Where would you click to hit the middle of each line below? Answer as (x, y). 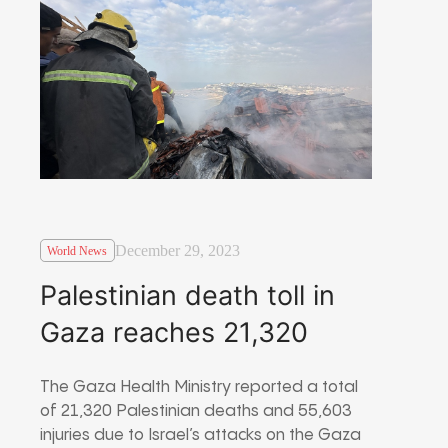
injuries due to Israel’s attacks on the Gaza (200, 435)
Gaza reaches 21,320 (174, 332)
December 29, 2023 (177, 251)
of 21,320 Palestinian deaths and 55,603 (196, 411)
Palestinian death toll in (187, 295)
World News (77, 250)
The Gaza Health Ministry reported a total (199, 387)
